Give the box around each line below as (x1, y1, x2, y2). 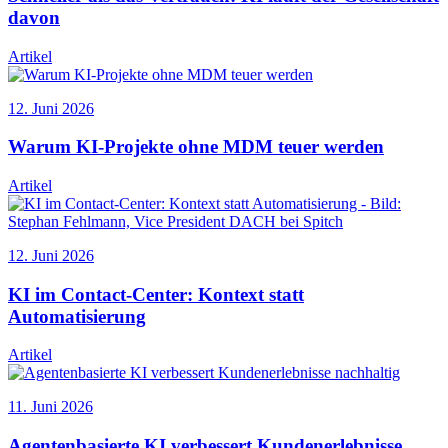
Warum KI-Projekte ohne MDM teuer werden (8, 136, 384, 158)
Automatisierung (8, 305, 146, 327)
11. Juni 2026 (8, 398, 93, 416)
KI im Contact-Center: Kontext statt (8, 283, 304, 305)
